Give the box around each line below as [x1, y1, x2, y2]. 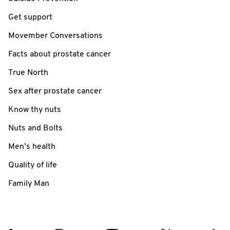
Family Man [8, 179, 49, 188]
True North [8, 68, 48, 77]
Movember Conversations [8, 31, 103, 40]
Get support [8, 13, 52, 22]
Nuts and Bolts [8, 124, 63, 132]
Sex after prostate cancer [8, 87, 102, 95]
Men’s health [8, 142, 55, 151]
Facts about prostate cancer [8, 50, 111, 59]
